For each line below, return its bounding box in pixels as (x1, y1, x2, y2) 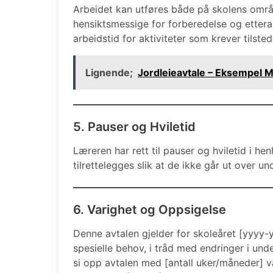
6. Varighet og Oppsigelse (73, 202, 226, 217)
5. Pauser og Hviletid (73, 119, 196, 134)
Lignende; (85, 66, 133, 79)
